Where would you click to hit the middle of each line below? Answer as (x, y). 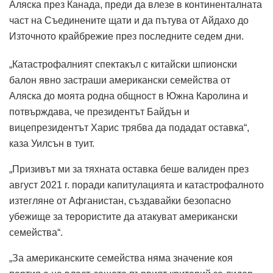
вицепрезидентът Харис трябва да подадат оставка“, (129, 127)
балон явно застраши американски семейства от (120, 80)
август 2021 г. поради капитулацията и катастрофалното (136, 185)
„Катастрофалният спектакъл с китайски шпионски (123, 64)
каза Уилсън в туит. (52, 143)
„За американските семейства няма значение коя (121, 258)
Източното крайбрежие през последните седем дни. (126, 36)
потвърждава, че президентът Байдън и (99, 112)
